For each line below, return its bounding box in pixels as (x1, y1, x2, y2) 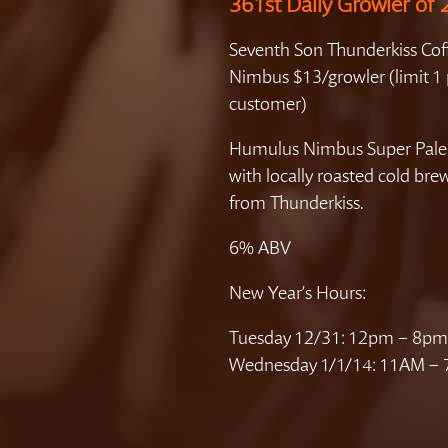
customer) (229, 95, 307, 114)
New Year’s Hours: (229, 284, 366, 303)
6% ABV (229, 239, 291, 258)
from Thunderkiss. (229, 194, 364, 213)
